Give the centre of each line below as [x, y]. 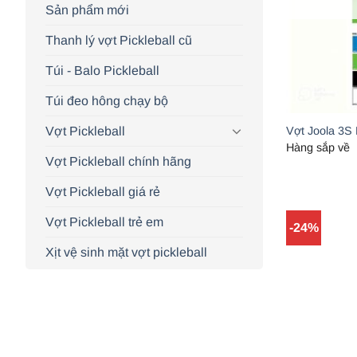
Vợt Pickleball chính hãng [118, 161]
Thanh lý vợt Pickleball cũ [119, 40]
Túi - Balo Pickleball [102, 70]
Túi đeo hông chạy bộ [107, 100]
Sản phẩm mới [87, 10]
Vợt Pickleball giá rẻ [103, 191]
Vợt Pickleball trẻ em [104, 222]
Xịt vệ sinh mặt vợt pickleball [126, 252]
